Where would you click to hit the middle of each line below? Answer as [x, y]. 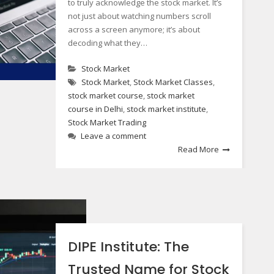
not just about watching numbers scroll [139, 16]
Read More [199, 149]
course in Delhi [95, 109]
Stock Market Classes [173, 82]
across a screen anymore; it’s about [134, 29]
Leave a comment [113, 136]
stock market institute [166, 109]
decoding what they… [107, 43]
